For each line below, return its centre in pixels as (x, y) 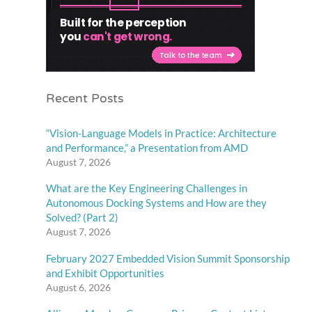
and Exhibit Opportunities (106, 273)
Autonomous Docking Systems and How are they (157, 203)
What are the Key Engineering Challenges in (147, 188)
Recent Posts (85, 99)
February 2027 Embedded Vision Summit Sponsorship (168, 258)
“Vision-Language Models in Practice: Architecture (162, 133)
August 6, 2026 (79, 287)
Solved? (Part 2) (83, 218)
